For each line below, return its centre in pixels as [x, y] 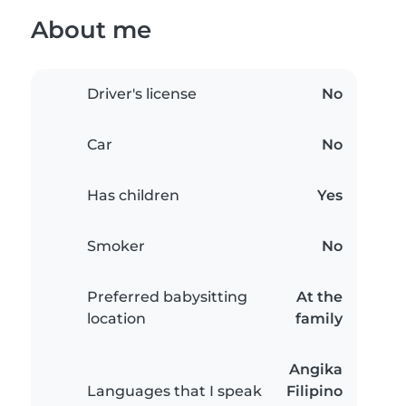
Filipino [314, 391]
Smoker [116, 246]
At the [319, 297]
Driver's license [142, 94]
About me [91, 30]
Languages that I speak [174, 391]
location [116, 319]
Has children [133, 196]
